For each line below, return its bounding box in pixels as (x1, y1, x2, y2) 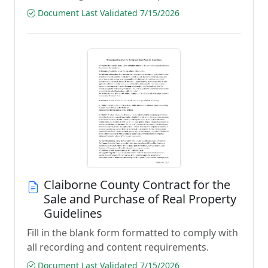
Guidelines (44, 205, 102, 221)
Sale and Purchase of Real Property (44, 191, 236, 207)
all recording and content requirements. (27, 240, 209, 254)
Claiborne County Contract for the (44, 176, 230, 193)
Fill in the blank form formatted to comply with (27, 226, 238, 239)
